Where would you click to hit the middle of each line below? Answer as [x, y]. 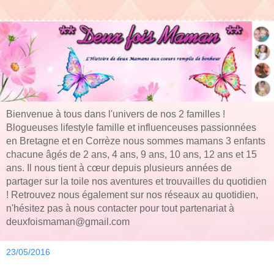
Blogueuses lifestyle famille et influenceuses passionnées [131, 128]
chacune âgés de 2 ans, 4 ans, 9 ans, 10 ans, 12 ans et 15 [131, 155]
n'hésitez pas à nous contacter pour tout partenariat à [120, 209]
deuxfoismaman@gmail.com [68, 222]
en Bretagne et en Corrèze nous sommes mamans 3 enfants [136, 141]
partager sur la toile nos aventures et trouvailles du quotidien [136, 182]
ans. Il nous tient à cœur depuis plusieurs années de [119, 168]
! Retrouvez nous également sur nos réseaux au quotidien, [132, 195]
